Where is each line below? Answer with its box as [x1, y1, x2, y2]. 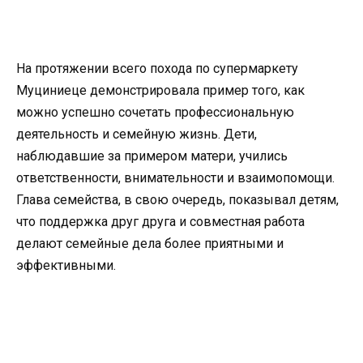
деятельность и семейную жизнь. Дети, [16, 126, 257, 142]
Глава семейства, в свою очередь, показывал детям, [16, 191, 339, 207]
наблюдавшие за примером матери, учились [16, 147, 288, 164]
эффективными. [16, 257, 116, 273]
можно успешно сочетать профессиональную [16, 104, 294, 120]
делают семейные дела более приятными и [16, 235, 284, 251]
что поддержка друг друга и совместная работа [16, 213, 305, 229]
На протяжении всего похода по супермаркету [16, 60, 298, 76]
